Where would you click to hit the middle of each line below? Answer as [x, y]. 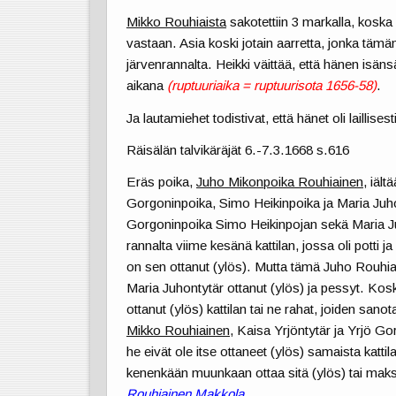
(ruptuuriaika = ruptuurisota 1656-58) [272, 86]
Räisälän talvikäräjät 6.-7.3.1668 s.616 [238, 149]
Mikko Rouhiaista [177, 22]
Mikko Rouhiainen [179, 330]
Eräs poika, [162, 181]
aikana [147, 86]
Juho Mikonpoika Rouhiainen [280, 181]
